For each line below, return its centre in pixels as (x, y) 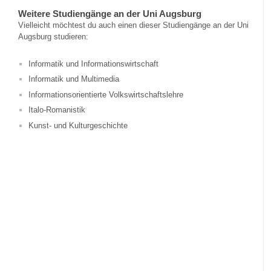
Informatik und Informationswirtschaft (93, 64)
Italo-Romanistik (57, 110)
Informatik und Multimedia (73, 79)
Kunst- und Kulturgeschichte (78, 125)
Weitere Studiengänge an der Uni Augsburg (110, 14)
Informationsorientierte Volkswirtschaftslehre (106, 94)
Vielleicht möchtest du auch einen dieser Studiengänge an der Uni (133, 25)
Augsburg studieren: (53, 37)
